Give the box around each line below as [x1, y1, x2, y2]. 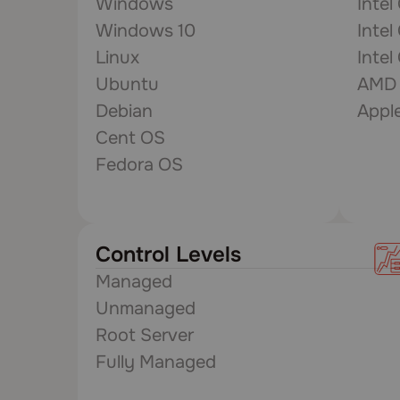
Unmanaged [96, 297, 196, 320]
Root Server [96, 324, 194, 346]
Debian [96, 100, 153, 122]
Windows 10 [96, 20, 196, 42]
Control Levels [96, 241, 241, 268]
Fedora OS [96, 154, 183, 176]
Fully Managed [96, 351, 216, 373]
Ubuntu [96, 73, 159, 96]
